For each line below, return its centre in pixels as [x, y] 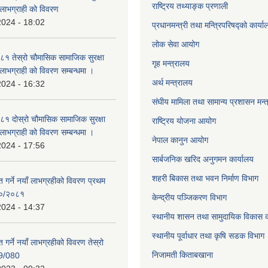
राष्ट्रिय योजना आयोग [184, 121]
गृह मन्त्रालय [171, 63]
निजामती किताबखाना [182, 255]
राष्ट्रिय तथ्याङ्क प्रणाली [190, 6]
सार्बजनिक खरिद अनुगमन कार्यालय [203, 159]
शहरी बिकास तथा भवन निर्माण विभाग [205, 178]
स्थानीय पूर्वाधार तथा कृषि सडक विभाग [208, 236]
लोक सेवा [167, 44]
